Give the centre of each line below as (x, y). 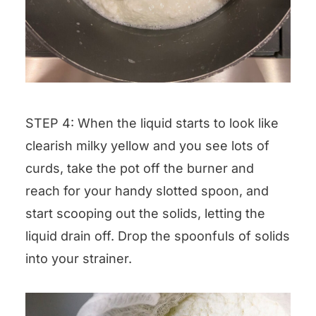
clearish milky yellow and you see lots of (147, 146)
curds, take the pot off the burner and (140, 169)
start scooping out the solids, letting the (145, 214)
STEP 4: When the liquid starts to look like (152, 123)
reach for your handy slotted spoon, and (147, 191)
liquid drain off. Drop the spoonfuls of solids (158, 236)
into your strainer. (79, 259)
